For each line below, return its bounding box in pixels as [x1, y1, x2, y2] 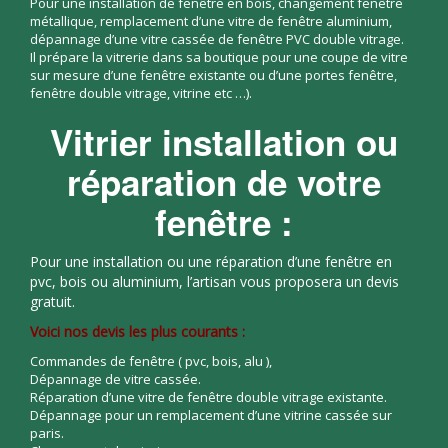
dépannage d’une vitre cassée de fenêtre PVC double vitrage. [30, 30, 404, 48]
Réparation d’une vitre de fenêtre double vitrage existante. [30, 388, 387, 406]
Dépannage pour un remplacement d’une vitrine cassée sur [30, 406, 392, 424]
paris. [30, 424, 64, 442]
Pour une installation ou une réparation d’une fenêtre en [30, 252, 392, 271]
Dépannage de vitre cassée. [30, 370, 201, 388]
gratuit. [30, 292, 75, 311]
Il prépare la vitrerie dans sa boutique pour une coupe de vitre [30, 48, 408, 66]
